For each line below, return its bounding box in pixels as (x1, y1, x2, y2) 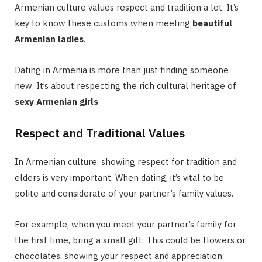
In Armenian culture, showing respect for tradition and (15, 156, 237, 167)
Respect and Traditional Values (15, 125, 185, 141)
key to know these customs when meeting (15, 17, 192, 29)
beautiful (192, 17, 232, 29)
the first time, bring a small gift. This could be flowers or (15, 234, 246, 246)
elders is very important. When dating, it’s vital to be (15, 171, 224, 183)
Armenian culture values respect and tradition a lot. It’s (15, 1, 239, 13)
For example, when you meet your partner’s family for (15, 218, 236, 230)
